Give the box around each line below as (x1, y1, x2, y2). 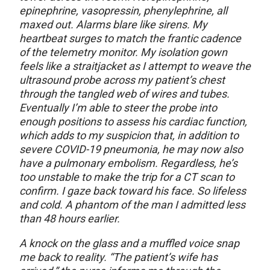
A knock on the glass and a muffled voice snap (19, 237, 239, 250)
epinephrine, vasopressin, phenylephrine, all (19, 4, 227, 17)
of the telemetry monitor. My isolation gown (19, 46, 227, 59)
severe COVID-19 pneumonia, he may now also (19, 143, 243, 156)
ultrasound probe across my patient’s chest (19, 74, 225, 87)
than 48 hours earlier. (19, 212, 120, 225)
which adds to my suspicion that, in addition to (19, 129, 239, 142)
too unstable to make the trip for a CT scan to (19, 171, 234, 184)
